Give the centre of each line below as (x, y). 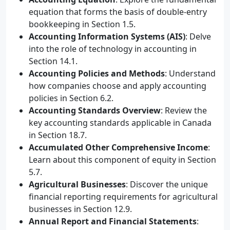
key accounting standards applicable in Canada (120, 123)
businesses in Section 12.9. (80, 209)
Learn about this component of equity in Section (122, 160)
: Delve (198, 36)
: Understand (190, 73)
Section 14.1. (53, 61)
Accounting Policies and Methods (97, 73)
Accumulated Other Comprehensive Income (118, 147)
